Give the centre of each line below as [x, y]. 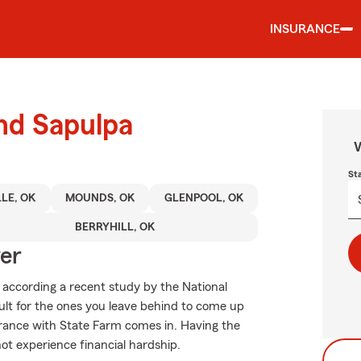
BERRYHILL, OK [114, 227]
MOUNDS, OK [100, 198]
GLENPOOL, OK [203, 198]
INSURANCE [305, 29]
